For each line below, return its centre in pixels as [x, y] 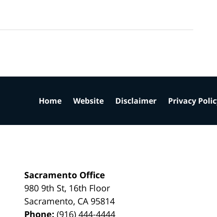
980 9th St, [47, 188]
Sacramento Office [65, 175]
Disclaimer [136, 101]
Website [88, 101]
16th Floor [90, 188]
